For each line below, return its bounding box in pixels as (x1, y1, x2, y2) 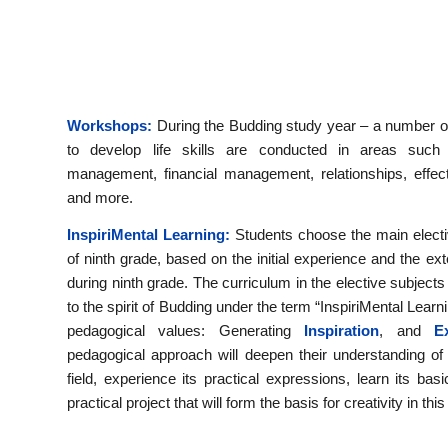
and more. (67, 188, 133, 206)
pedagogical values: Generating (67, 321, 305, 339)
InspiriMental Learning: (67, 225, 231, 243)
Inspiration (304, 321, 380, 339)
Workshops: (67, 116, 152, 134)
